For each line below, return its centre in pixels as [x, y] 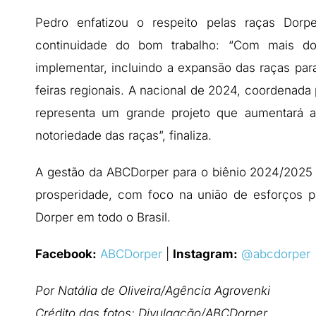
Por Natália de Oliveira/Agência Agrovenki [153, 290]
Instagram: [205, 254]
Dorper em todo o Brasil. [103, 217]
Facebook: [66, 254]
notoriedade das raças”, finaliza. [123, 135]
